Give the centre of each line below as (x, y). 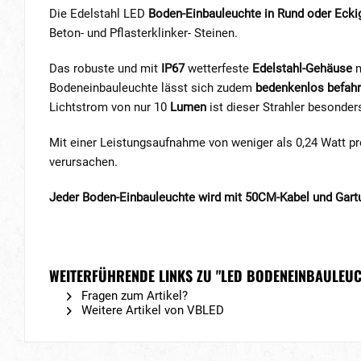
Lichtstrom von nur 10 (108, 107)
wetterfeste (218, 68)
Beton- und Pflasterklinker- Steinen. (145, 33)
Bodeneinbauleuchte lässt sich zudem (152, 88)
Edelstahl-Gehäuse (302, 68)
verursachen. (83, 162)
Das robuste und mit (105, 68)
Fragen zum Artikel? (133, 296)
